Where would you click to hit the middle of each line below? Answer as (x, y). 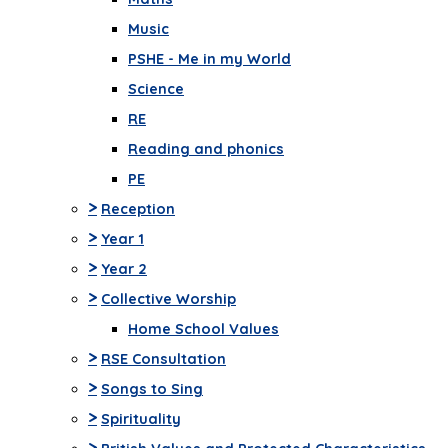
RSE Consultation (163, 359)
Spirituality (141, 419)
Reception (138, 209)
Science (156, 89)
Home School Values (203, 329)
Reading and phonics (206, 149)
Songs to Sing (152, 389)
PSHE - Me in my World (209, 59)
